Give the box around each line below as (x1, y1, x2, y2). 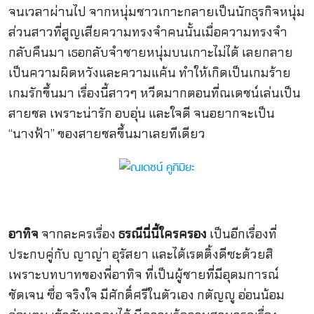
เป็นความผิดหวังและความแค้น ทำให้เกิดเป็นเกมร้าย (8, 64, 291, 81)
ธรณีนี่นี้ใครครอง (118, 226, 210, 243)
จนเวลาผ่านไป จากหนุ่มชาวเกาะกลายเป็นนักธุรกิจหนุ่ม (8, 3, 305, 20)
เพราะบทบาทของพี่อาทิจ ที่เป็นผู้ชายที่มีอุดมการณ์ (8, 266, 279, 284)
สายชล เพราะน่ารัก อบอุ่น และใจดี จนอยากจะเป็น (8, 104, 275, 122)
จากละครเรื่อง (41, 226, 118, 243)
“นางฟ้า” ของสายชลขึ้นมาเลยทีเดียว (8, 125, 205, 142)
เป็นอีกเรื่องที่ (209, 226, 277, 243)
